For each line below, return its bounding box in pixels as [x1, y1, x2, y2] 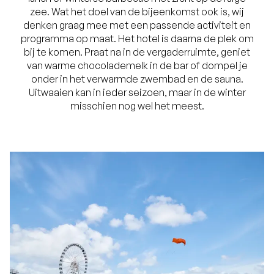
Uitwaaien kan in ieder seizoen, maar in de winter [28, 86, 246, 99]
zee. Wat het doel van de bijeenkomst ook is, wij [30, 6, 244, 18]
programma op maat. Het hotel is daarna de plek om [20, 32, 254, 45]
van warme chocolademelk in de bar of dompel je [26, 59, 248, 72]
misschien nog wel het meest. [70, 100, 204, 113]
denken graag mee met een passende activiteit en [23, 19, 251, 32]
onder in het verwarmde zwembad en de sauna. [31, 73, 243, 86]
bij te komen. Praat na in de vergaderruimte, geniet [24, 46, 250, 59]
